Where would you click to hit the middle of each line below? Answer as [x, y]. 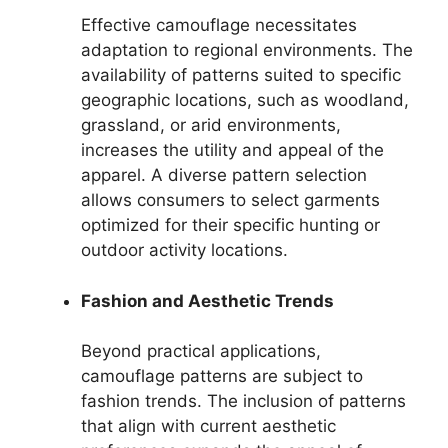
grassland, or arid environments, [211, 125]
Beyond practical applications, [201, 351]
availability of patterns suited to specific [241, 75]
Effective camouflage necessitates [219, 25]
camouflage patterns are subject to [222, 376]
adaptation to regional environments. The [247, 50]
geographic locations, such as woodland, [245, 100]
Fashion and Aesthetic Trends [207, 300]
